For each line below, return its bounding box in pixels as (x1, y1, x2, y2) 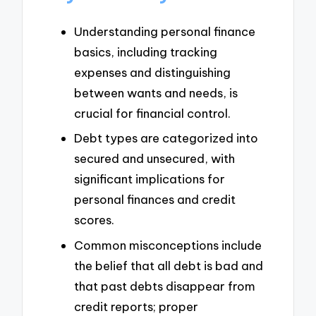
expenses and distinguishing (74, 64, 231, 80)
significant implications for (74, 171, 225, 187)
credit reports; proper (74, 299, 198, 315)
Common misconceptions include (74, 238, 262, 253)
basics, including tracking (74, 44, 217, 59)
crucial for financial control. (74, 105, 231, 121)
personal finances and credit (74, 192, 236, 207)
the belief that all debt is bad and (74, 258, 263, 274)
